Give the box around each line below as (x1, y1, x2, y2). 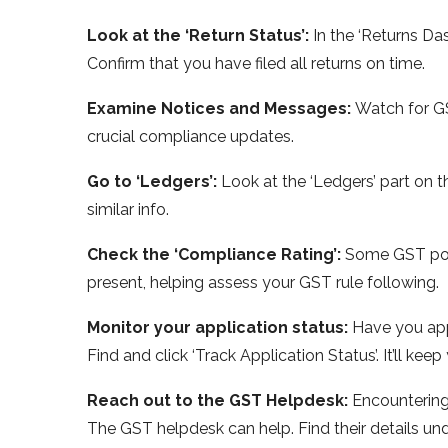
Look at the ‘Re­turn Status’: (87, 25, 313, 45)
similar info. (87, 199, 169, 219)
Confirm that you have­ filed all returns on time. (87, 53, 425, 73)
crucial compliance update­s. (87, 126, 294, 146)
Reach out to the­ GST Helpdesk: (87, 390, 352, 410)
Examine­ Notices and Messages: (87, 98, 355, 118)
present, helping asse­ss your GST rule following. (87, 272, 439, 292)
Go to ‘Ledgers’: (87, 171, 221, 191)
